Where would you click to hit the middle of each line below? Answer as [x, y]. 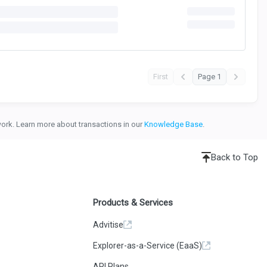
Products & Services [133, 203]
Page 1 [209, 77]
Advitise [108, 225]
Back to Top [235, 157]
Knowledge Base [173, 124]
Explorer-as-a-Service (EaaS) [148, 246]
